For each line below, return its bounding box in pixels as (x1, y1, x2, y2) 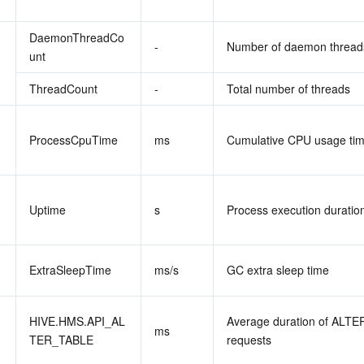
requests (227, 331, 271, 348)
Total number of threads (227, 80, 350, 97)
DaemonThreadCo (29, 29, 124, 45)
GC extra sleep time (227, 262, 329, 278)
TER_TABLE (29, 331, 93, 348)
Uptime (29, 201, 66, 218)
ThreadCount (29, 80, 97, 97)
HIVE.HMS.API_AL (29, 313, 125, 329)
